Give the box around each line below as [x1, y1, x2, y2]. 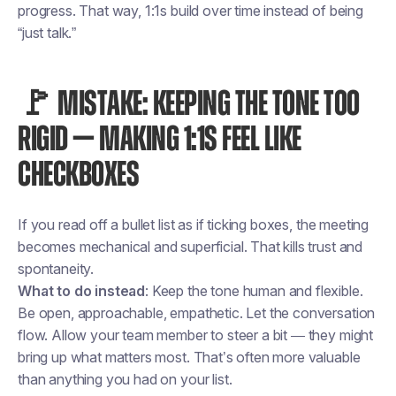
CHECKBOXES [18, 157, 139, 193]
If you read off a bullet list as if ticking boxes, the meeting [18, 216, 369, 233]
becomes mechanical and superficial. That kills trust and [18, 238, 363, 255]
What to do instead [18, 282, 146, 300]
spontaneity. [18, 260, 95, 278]
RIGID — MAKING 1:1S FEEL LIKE [18, 122, 301, 157]
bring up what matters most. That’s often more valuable [18, 348, 361, 366]
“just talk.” [18, 24, 77, 42]
